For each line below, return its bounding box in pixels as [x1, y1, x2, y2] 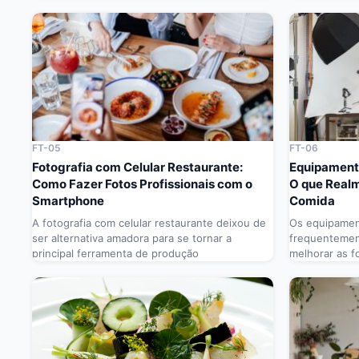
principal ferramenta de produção [32, 247, 199, 260]
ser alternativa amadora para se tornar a [32, 232, 232, 245]
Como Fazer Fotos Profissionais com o [32, 176, 252, 192]
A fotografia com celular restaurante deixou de [32, 216, 266, 230]
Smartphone [32, 193, 104, 209]
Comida [289, 193, 335, 209]
